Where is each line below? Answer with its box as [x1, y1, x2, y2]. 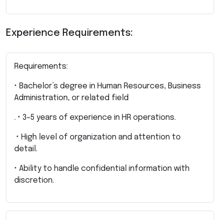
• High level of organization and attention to [14, 133, 181, 141]
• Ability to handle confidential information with [14, 164, 190, 173]
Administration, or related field [14, 93, 129, 102]
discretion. [14, 176, 54, 185]
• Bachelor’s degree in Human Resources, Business [14, 82, 201, 90]
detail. [14, 144, 39, 153]
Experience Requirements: [6, 27, 133, 38]
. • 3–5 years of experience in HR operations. [14, 113, 176, 122]
